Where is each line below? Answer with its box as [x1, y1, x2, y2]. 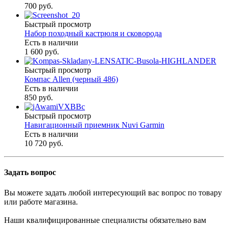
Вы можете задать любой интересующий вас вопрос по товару [4, 188, 222, 197]
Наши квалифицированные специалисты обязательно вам [4, 215, 206, 224]
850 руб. [24, 93, 53, 102]
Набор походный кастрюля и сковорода [24, 29, 162, 38]
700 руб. [24, 2, 53, 11]
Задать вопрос [4, 168, 56, 177]
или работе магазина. [4, 197, 78, 206]
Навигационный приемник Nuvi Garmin [24, 121, 164, 130]
